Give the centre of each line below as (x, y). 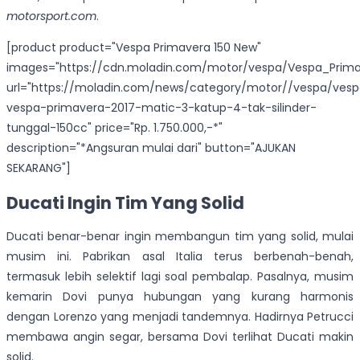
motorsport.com (51, 16)
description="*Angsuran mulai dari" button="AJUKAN (151, 148)
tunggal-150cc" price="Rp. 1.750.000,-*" (115, 128)
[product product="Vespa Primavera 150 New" (134, 48)
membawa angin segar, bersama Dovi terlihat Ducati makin (180, 337)
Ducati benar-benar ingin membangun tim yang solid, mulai (180, 237)
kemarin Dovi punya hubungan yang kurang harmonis (180, 297)
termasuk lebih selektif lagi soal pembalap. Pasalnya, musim (180, 277)
